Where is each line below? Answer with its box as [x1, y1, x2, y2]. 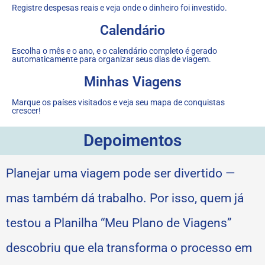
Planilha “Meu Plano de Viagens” [54, 215, 232, 230]
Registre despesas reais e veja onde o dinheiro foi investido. [12, 2, 227, 12]
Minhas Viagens [83, 73, 182, 90]
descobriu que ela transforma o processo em [6, 240, 252, 255]
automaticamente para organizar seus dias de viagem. [12, 54, 211, 64]
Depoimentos [83, 130, 182, 150]
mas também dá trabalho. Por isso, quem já [6, 190, 244, 205]
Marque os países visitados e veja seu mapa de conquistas [12, 97, 225, 107]
